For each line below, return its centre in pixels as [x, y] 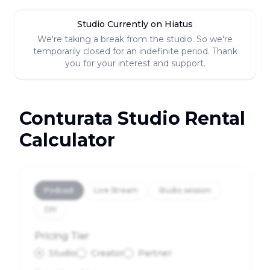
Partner [155, 253]
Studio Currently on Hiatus [135, 24]
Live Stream [116, 190]
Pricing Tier [62, 236]
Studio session [185, 190]
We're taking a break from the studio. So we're [135, 39]
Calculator [67, 140]
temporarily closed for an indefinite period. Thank [135, 51]
